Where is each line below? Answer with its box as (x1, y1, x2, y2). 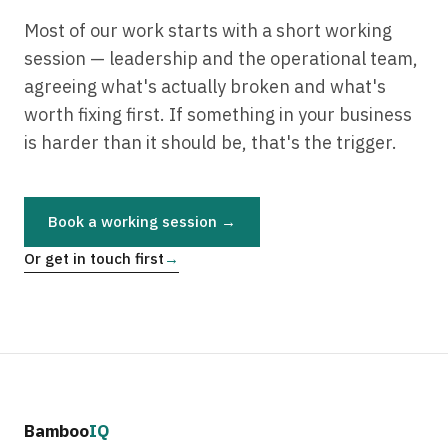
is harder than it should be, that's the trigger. (24, 131, 397, 154)
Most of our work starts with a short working (24, 19, 392, 42)
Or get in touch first (24, 249, 164, 268)
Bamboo (24, 420, 89, 442)
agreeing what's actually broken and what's (24, 75, 386, 98)
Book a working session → (48, 212, 236, 231)
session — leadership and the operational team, (24, 47, 418, 70)
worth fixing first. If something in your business (24, 103, 412, 126)
